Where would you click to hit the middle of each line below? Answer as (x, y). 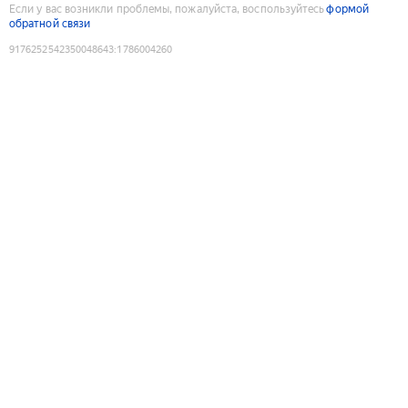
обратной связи (50, 23)
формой (347, 9)
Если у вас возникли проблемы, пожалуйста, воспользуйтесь (167, 9)
